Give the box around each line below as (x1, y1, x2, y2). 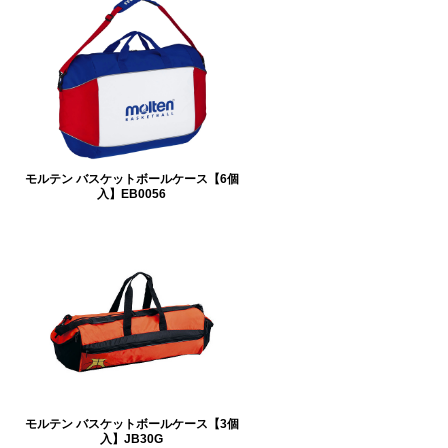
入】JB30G (100, 431, 163, 445)
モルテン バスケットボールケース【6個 (24, 171, 239, 185)
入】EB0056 (97, 186, 166, 200)
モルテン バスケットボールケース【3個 (24, 416, 239, 430)
